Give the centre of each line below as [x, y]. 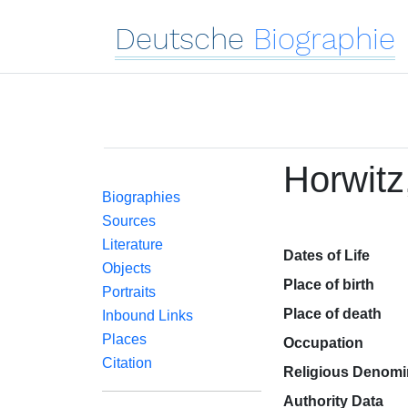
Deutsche [179, 39]
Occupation [323, 343]
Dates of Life [326, 255]
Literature [133, 245]
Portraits [129, 292]
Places [124, 339]
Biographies [141, 197]
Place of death [332, 314]
